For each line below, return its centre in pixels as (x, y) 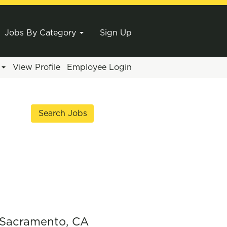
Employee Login (99, 67)
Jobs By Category (42, 33)
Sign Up (116, 33)
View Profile (36, 67)
